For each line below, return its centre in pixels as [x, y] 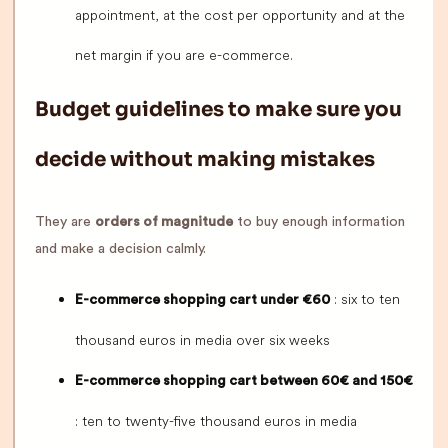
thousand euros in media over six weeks [202, 340]
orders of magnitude [164, 222]
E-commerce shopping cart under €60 [202, 300]
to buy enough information [319, 222]
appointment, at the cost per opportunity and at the [240, 15]
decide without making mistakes [205, 160]
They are [65, 222]
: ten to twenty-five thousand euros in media [216, 421]
